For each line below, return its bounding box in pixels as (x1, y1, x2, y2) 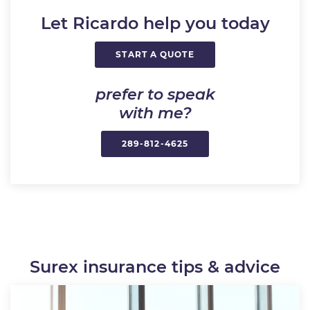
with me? (118, 104, 192, 123)
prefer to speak (95, 85, 215, 104)
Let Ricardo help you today (40, 13, 270, 34)
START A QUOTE (116, 49, 194, 60)
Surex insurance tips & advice (30, 256, 280, 277)
